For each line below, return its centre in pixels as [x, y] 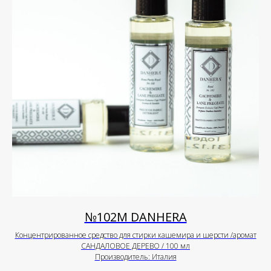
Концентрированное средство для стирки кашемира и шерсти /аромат [135, 235]
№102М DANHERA [135, 217]
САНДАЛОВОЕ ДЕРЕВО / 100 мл [135, 246]
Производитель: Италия [135, 257]
